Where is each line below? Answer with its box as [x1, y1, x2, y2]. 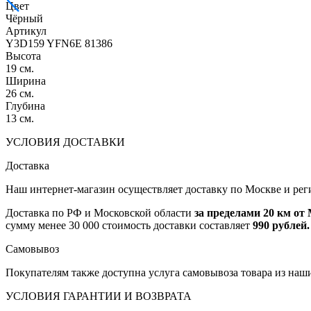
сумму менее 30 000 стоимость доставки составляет [6, 219, 253, 232]
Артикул [6, 25, 47, 37]
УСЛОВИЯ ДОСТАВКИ [6, 136, 125, 149]
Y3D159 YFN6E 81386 [6, 37, 112, 50]
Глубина [6, 100, 45, 112]
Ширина [6, 75, 46, 87]
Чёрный [6, 12, 43, 25]
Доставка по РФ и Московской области [6, 207, 194, 219]
